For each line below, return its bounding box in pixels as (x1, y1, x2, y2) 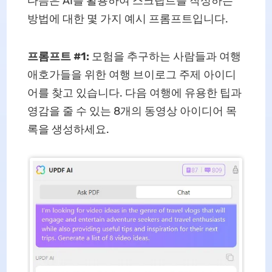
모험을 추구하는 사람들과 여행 (91, 50, 241, 63)
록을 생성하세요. (27, 123, 109, 136)
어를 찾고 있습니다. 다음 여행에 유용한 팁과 (27, 86, 242, 100)
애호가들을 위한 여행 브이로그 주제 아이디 (27, 68, 236, 81)
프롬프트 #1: (27, 50, 92, 63)
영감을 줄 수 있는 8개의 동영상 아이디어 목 (27, 104, 237, 118)
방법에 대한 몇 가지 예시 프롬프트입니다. (27, 12, 228, 25)
